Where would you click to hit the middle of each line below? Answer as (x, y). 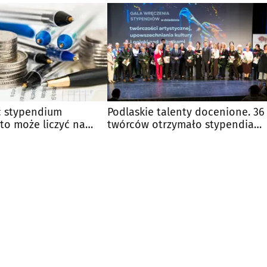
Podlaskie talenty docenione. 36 (186, 112)
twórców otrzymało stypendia (181, 124)
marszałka (132, 137)
